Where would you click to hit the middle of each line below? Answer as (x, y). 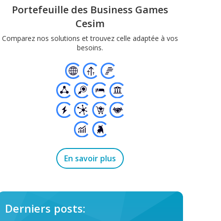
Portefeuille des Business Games (90, 10)
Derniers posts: (45, 208)
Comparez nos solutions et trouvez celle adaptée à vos (90, 38)
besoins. (90, 48)
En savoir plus (90, 158)
